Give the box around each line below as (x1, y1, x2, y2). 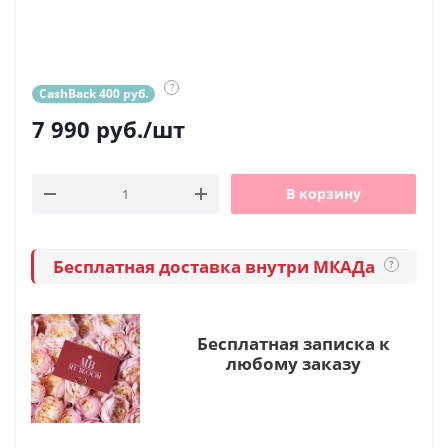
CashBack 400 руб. (39, 85, 148, 102)
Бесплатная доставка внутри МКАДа (52, 254, 379, 278)
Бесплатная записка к (196, 332, 390, 355)
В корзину (286, 184, 361, 203)
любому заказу (225, 352, 361, 375)
